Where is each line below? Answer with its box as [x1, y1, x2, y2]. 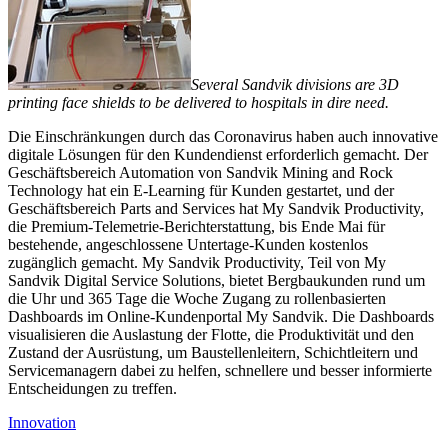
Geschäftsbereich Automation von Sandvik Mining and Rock [8, 163, 393, 181]
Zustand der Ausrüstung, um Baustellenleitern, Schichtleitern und [8, 343, 418, 361]
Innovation [8, 413, 76, 431]
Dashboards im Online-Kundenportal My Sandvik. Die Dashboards [8, 307, 434, 325]
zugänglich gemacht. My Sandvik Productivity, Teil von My [8, 253, 386, 271]
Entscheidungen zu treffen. [8, 379, 177, 397]
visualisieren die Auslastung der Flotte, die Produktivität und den [8, 325, 414, 343]
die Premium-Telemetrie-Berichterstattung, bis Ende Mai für [8, 217, 385, 235]
